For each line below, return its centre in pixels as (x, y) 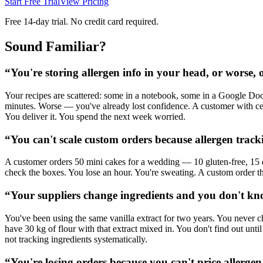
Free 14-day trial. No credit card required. (82, 22)
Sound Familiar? (55, 47)
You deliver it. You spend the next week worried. (95, 116)
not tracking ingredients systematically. (76, 239)
